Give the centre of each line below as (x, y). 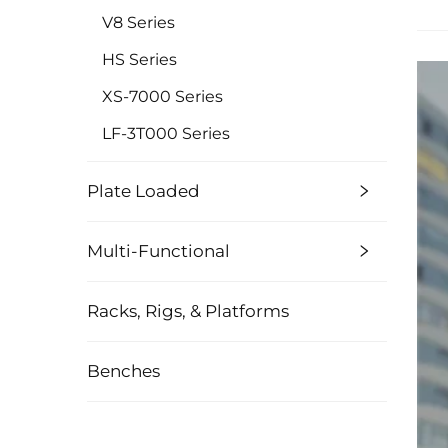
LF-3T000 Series (166, 133)
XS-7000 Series (162, 96)
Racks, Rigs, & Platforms (188, 310)
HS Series (139, 59)
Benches (123, 370)
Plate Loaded (143, 190)
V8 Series (138, 22)
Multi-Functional (158, 250)
